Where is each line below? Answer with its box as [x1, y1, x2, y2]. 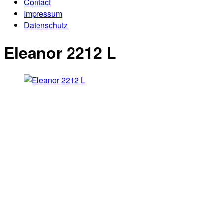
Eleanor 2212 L [4, 41, 116, 64]
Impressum [24, 8, 62, 19]
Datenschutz [24, 19, 68, 31]
